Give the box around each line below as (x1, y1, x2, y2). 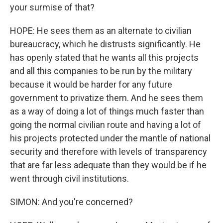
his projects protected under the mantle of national (10, 133, 211, 144)
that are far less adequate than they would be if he (10, 160, 207, 171)
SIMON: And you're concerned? (10, 197, 133, 208)
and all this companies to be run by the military (10, 66, 192, 77)
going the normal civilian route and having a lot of (10, 119, 201, 130)
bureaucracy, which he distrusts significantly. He (10, 39, 201, 50)
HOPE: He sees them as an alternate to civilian (10, 25, 192, 36)
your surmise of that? (10, 2, 95, 13)
